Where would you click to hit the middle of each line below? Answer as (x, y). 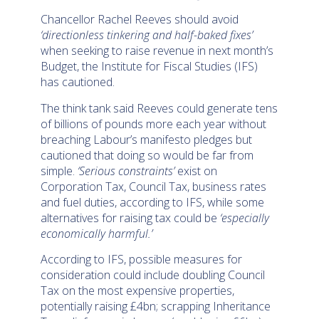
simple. (59, 171)
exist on (196, 171)
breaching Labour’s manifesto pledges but (147, 139)
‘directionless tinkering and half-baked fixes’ (147, 35)
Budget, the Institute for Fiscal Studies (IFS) (150, 67)
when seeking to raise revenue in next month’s (157, 51)
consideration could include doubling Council (153, 275)
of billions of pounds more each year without (154, 124)
